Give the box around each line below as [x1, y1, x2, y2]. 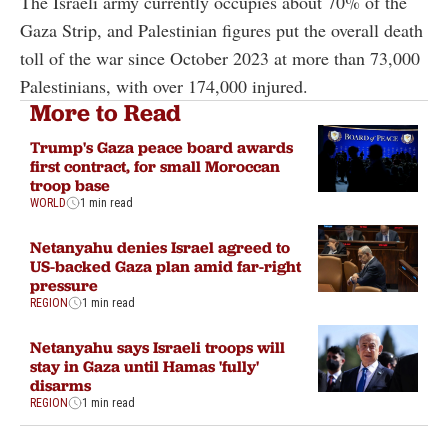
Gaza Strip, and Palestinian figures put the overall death [20, 17, 423, 42]
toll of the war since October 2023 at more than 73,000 [20, 45, 420, 70]
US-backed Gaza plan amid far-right [30, 256, 301, 277]
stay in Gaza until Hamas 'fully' [30, 356, 259, 377]
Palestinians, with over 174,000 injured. [20, 73, 308, 98]
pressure [30, 275, 98, 296]
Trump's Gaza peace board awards [30, 137, 293, 158]
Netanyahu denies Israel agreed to [30, 237, 290, 258]
